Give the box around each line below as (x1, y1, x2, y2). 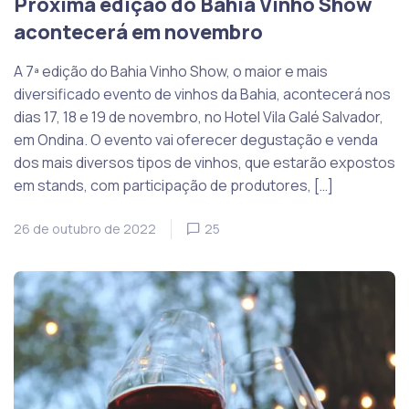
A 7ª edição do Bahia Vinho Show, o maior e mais (14, 60, 328, 81)
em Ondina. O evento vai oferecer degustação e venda (14, 129, 378, 150)
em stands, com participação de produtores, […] (14, 174, 333, 195)
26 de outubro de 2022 (14, 219, 156, 237)
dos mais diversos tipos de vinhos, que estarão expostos (14, 152, 395, 173)
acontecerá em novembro (14, 17, 263, 46)
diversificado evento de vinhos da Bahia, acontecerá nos (14, 83, 391, 104)
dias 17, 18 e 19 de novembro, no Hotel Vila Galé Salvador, (14, 106, 383, 127)
